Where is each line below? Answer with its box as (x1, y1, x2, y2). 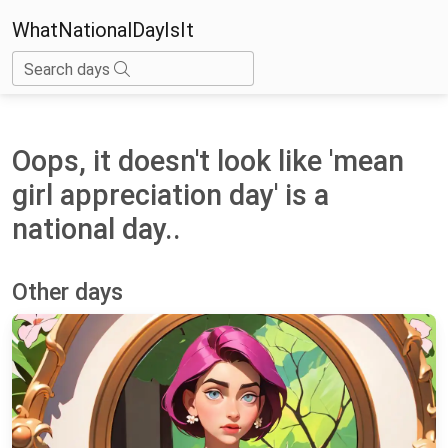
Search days (24, 59, 114, 79)
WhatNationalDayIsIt (12, 17, 194, 42)
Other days (12, 277, 123, 306)
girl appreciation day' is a (12, 177, 329, 212)
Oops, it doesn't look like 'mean (12, 143, 404, 178)
